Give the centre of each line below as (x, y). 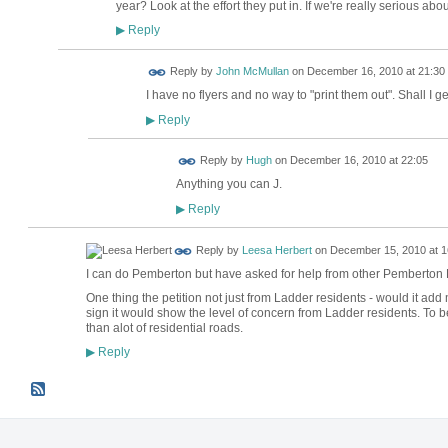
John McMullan (252, 71)
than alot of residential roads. (164, 327)
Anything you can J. (228, 184)
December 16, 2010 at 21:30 (375, 71)
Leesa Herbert (276, 250)
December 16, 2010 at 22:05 (358, 160)
